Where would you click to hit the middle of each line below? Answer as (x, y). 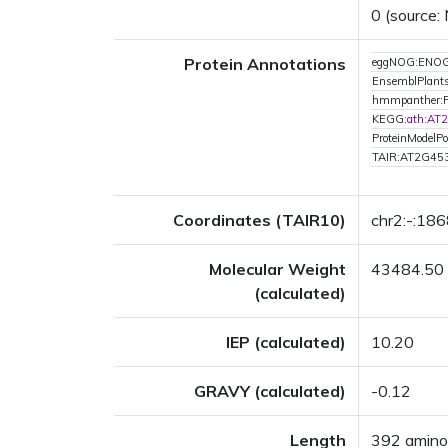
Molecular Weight (277, 269)
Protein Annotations (265, 64)
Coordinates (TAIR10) (259, 220)
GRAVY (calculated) (270, 391)
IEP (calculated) (286, 342)
